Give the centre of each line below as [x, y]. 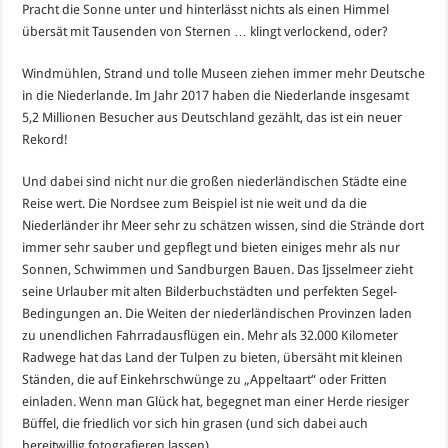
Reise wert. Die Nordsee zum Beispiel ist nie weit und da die [195, 203]
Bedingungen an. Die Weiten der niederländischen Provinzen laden [217, 313]
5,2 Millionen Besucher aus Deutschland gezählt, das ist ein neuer [212, 117]
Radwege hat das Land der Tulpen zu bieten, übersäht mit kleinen [213, 357]
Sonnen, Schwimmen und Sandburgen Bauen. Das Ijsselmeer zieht [218, 269]
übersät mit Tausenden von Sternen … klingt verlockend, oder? [205, 31]
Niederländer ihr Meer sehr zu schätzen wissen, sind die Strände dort [223, 225]
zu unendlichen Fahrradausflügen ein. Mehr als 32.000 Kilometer [210, 335]
